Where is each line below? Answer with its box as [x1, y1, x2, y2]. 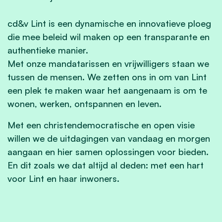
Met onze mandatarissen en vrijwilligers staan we [7, 57, 209, 69]
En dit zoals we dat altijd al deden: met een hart [7, 159, 204, 170]
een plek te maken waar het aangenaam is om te [7, 84, 207, 96]
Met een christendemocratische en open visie [7, 119, 195, 130]
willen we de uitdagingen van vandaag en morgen [7, 132, 210, 144]
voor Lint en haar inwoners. [7, 172, 119, 184]
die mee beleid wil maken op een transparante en [7, 31, 210, 42]
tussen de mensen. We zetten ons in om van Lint [7, 71, 207, 82]
